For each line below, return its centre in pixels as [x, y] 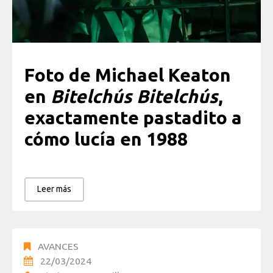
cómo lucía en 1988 [106, 139]
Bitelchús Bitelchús [134, 96]
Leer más [54, 189]
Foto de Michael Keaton [128, 75]
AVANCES [58, 246]
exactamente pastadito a [133, 117]
